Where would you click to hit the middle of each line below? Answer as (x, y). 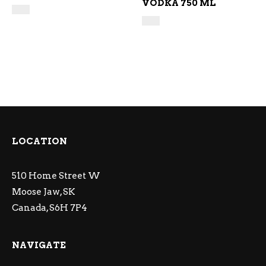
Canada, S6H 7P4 (50, 208)
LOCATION (39, 141)
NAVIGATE (39, 245)
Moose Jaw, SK (44, 192)
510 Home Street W (56, 176)
